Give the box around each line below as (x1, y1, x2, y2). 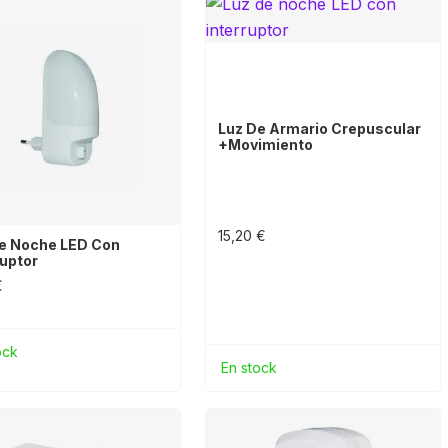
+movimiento (218, 135, 314, 153)
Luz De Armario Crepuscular (218, 119, 422, 137)
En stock (221, 358, 278, 376)
